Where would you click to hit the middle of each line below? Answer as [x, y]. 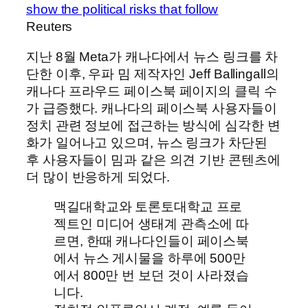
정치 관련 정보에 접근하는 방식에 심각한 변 [153, 125]
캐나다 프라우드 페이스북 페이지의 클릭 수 [152, 91]
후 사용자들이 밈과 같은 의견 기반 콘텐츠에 [153, 159]
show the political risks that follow [122, 10]
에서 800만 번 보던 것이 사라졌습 [151, 276]
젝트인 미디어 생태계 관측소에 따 [152, 224]
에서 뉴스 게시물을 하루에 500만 [150, 258]
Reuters [49, 27]
